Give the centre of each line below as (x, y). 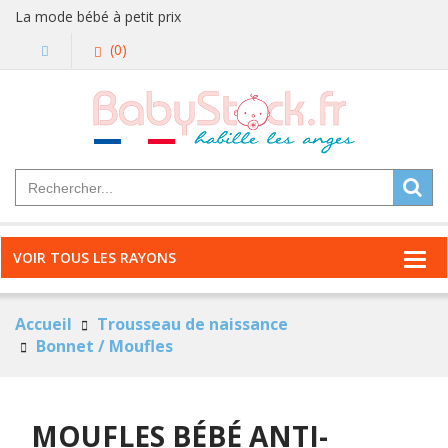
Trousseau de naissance (192, 324)
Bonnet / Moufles (104, 346)
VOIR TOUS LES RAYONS (94, 257)
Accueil (43, 324)
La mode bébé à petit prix (98, 16)
